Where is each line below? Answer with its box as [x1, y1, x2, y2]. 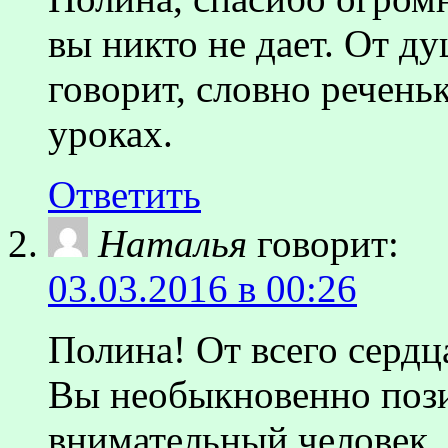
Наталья [98, 221, 247, 265]
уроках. [48, 111, 173, 155]
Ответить [48, 172, 201, 216]
